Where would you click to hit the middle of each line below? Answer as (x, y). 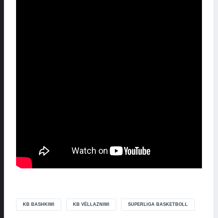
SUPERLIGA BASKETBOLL (158, 205)
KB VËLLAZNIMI (91, 205)
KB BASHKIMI (39, 205)
